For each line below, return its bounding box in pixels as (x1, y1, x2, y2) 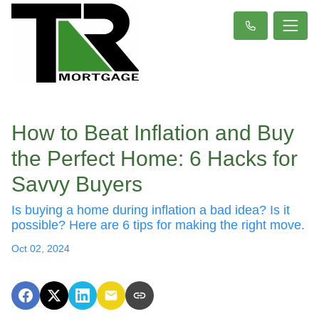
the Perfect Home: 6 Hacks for (11, 146, 298, 170)
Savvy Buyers (11, 172, 142, 196)
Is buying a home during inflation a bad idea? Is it (11, 202, 290, 217)
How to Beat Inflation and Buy (11, 120, 294, 145)
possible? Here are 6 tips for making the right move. (11, 217, 305, 232)
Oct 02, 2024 (11, 242, 70, 254)
